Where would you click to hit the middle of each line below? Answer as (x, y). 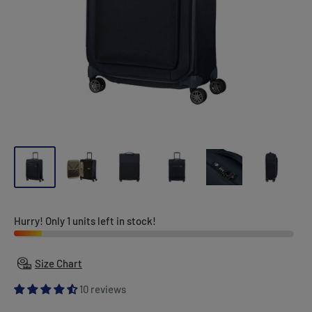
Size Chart (58, 263)
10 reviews (103, 289)
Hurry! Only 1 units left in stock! (85, 221)
